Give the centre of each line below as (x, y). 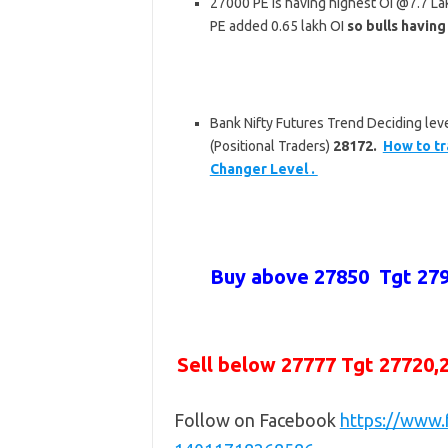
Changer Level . (263, 169)
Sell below (229, 365)
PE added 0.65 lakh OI (276, 26)
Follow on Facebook (256, 420)
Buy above (261, 277)
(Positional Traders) (271, 146)
